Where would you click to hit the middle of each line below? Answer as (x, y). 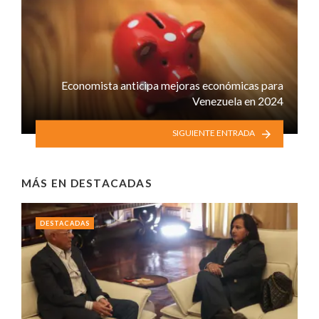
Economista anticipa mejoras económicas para (172, 85)
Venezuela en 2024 (238, 100)
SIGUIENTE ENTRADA (213, 133)
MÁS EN (46, 183)
